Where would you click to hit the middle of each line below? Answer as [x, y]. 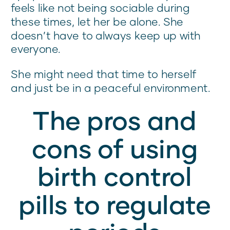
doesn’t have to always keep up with [106, 35]
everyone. [36, 49]
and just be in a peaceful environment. [112, 88]
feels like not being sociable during [100, 8]
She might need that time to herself [104, 74]
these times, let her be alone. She [97, 22]
